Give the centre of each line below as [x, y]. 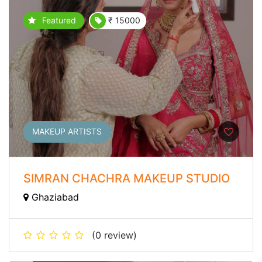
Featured [59, 20]
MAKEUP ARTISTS [67, 132]
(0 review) [114, 235]
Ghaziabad [54, 197]
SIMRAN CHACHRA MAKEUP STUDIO [127, 178]
